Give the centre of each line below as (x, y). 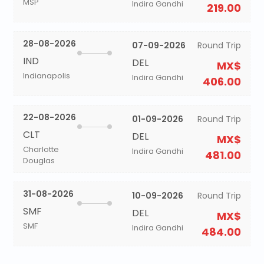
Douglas (39, 161)
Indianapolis (46, 76)
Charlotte (41, 149)
